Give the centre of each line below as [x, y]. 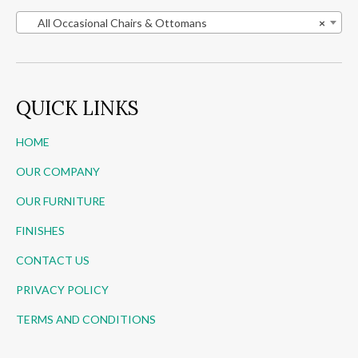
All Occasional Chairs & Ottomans [115, 23]
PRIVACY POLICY [62, 290]
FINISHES [40, 231]
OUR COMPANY [58, 172]
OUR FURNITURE [61, 201]
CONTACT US [53, 261]
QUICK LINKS [78, 109]
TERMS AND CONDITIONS [86, 320]
